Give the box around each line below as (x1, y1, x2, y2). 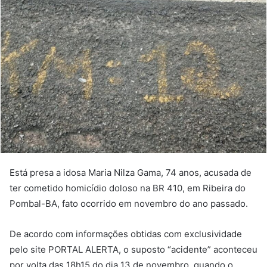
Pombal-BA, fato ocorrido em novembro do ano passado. (10, 197, 248, 209)
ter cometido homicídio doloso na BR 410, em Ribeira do (10, 182, 246, 194)
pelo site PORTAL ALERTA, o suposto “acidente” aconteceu (10, 243, 257, 255)
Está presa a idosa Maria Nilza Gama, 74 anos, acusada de (10, 166, 252, 178)
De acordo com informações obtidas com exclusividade (10, 228, 242, 240)
